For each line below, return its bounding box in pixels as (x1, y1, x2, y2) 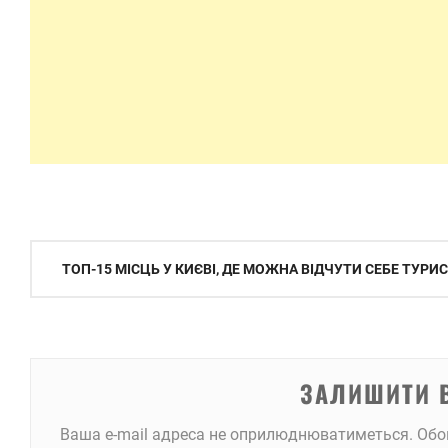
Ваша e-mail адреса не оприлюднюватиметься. (59, 425, 413, 444)
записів (29, 275, 104, 311)
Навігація (29, 239, 124, 275)
